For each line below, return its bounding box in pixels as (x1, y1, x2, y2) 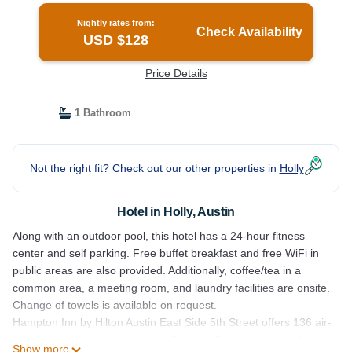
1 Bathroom (71, 107, 131, 119)
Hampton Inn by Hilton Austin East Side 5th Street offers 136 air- (13, 316, 332, 328)
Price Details (145, 67, 207, 79)
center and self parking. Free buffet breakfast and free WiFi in (13, 247, 319, 259)
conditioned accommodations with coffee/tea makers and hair (13, 333, 317, 346)
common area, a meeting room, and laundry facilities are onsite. (13, 281, 330, 294)
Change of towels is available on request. (13, 299, 217, 311)
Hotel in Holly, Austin (117, 205, 235, 218)
